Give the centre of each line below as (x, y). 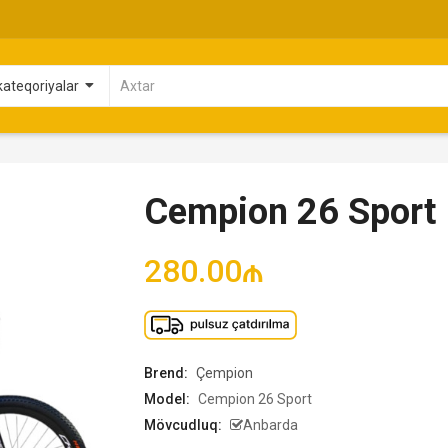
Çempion (224, 373)
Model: (168, 399)
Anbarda (270, 425)
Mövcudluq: (183, 425)
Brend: (167, 373)
